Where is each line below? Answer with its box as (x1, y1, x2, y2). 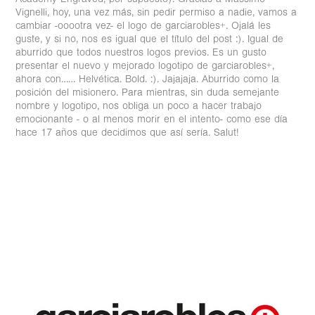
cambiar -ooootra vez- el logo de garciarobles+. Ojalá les (15, 19, 271, 32)
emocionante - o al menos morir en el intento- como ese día (15, 112, 288, 125)
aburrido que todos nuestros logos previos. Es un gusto (15, 46, 267, 58)
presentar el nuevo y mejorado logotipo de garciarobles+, (15, 59, 275, 72)
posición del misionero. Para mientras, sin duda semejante (15, 86, 280, 98)
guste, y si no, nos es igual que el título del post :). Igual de (15, 32, 284, 45)
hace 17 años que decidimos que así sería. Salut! (15, 126, 240, 139)
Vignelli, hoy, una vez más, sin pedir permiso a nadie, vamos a (15, 6, 297, 18)
